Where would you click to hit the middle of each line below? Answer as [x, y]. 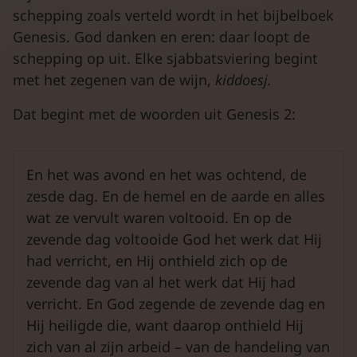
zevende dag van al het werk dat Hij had [161, 282]
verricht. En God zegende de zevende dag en [176, 304]
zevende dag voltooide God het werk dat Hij [174, 239]
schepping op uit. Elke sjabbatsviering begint [165, 58]
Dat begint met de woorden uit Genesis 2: [154, 114]
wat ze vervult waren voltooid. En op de [159, 218]
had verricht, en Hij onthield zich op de [157, 261]
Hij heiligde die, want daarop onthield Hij [165, 325]
